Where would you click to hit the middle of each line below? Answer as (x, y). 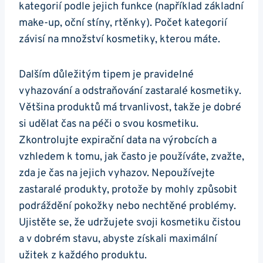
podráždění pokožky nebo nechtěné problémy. (127, 206)
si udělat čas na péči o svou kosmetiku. (109, 124)
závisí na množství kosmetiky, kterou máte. (119, 39)
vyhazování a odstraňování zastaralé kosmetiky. (130, 91)
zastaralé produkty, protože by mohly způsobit (128, 190)
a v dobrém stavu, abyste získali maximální (118, 239)
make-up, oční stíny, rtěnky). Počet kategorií (123, 23)
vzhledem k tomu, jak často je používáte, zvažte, (131, 157)
